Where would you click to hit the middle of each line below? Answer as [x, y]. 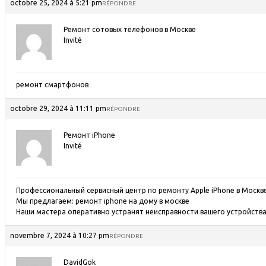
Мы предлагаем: [46, 201]
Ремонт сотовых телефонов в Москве [130, 29]
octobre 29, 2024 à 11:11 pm [58, 108]
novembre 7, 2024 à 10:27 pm [60, 235]
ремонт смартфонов [52, 85]
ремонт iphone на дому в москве [132, 201]
